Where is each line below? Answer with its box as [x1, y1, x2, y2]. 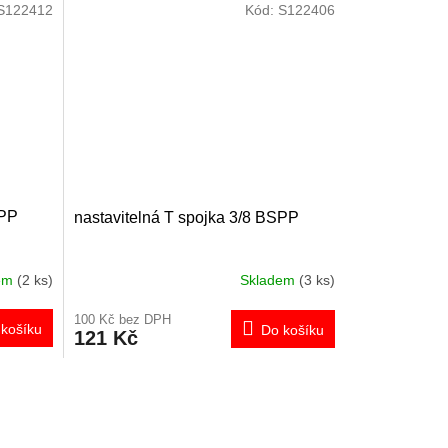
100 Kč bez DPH [73, 311, 171, 327]
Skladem [239, 272, 299, 289]
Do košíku [260, 321, 324, 338]
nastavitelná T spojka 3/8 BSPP [73, 208, 299, 226]
